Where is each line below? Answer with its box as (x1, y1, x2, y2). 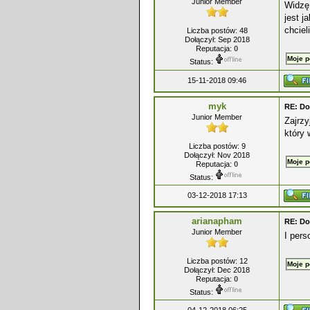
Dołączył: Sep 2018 (184, 35, 250, 44)
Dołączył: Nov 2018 (184, 151, 250, 159)
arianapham (192, 216, 242, 226)
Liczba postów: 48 (186, 26, 248, 35)
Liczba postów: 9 (188, 142, 246, 150)
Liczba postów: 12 (186, 257, 248, 265)
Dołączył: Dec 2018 (184, 266, 250, 274)
